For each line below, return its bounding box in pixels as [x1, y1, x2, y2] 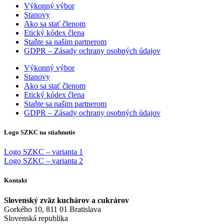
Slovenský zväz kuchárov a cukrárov [4, 195, 129, 204]
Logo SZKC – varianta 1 [4, 147, 83, 156]
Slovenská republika [4, 213, 68, 222]
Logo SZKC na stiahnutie [4, 128, 75, 136]
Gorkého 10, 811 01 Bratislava [4, 204, 101, 213]
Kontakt [4, 176, 27, 184]
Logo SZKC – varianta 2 [4, 156, 83, 165]
